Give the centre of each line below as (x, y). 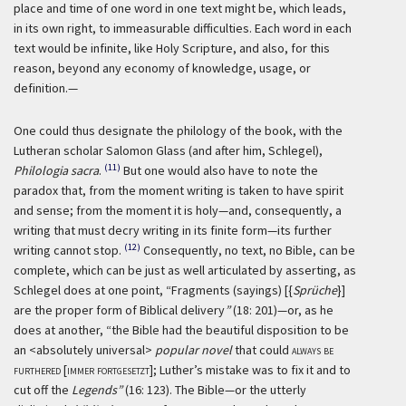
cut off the (43, 390)
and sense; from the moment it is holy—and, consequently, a (178, 210)
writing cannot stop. (68, 250)
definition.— (46, 88)
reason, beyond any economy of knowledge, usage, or (162, 68)
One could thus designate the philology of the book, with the (178, 130)
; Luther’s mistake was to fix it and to (252, 370)
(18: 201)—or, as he (282, 310)
